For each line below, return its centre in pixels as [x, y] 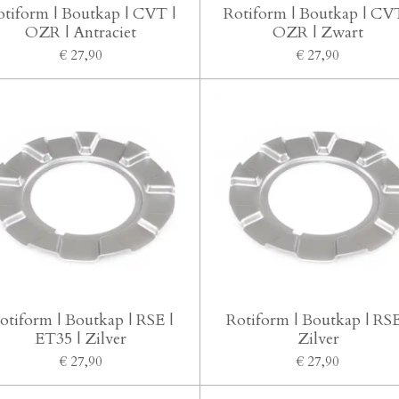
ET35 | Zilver [81, 339]
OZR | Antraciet [81, 32]
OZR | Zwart [318, 32]
